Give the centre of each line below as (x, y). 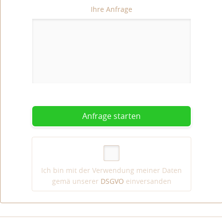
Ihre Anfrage (111, 9)
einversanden (147, 181)
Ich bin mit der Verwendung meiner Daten (111, 170)
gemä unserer (76, 181)
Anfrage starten (111, 116)
